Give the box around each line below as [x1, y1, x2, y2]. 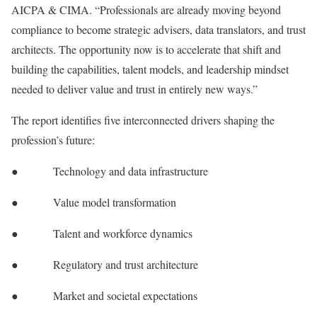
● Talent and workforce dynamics [11, 226, 192, 241]
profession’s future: [11, 132, 95, 147]
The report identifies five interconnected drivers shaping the [11, 113, 275, 127]
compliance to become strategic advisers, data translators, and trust [11, 22, 306, 37]
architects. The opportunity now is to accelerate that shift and [11, 42, 281, 57]
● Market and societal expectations [11, 288, 197, 303]
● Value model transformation [11, 195, 176, 209]
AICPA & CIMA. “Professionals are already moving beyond [11, 2, 281, 17]
